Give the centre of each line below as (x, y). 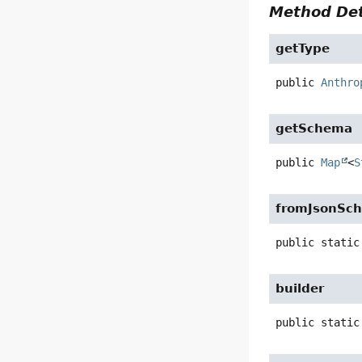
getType (303, 49)
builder (300, 289)
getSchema (314, 129)
